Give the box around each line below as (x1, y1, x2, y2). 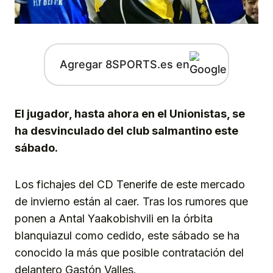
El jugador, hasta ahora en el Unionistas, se (15, 107, 245, 120)
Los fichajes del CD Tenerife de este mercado (15, 177, 245, 191)
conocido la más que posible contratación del (15, 246, 244, 259)
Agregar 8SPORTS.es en (59, 58, 190, 71)
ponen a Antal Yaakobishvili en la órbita (15, 211, 213, 225)
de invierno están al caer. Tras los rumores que (15, 194, 248, 208)
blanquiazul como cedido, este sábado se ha (15, 229, 239, 242)
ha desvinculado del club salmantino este (15, 124, 238, 137)
